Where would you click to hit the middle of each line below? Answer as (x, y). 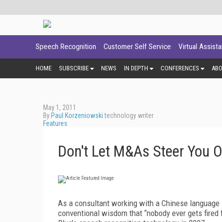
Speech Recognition (66, 47)
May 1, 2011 (60, 107)
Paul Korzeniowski (77, 115)
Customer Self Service (137, 47)
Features (55, 123)
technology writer (128, 115)
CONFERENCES (180, 68)
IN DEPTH (136, 68)
